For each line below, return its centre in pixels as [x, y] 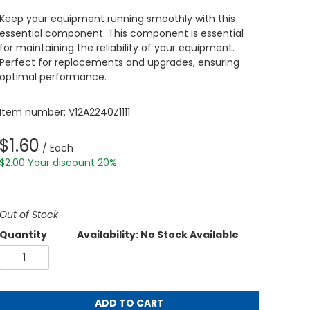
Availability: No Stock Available [158, 235]
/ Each [57, 148]
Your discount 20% [73, 163]
